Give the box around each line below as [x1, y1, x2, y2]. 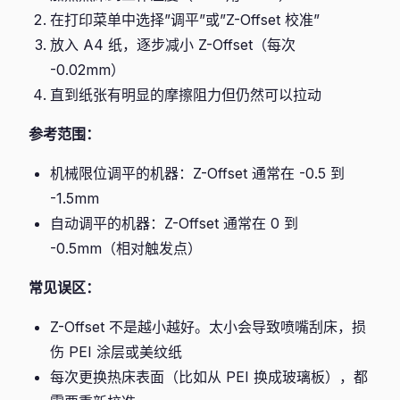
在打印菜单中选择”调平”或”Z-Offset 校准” [50, 11, 320, 29]
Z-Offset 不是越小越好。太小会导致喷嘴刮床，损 [50, 318, 366, 336]
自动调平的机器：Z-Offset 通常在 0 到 [50, 214, 298, 232]
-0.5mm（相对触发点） [50, 239, 202, 257]
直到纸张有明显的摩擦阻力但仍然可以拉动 [50, 86, 321, 104]
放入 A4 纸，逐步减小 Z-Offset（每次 [50, 36, 296, 54]
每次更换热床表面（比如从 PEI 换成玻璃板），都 [50, 368, 368, 386]
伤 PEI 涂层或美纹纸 [50, 343, 182, 361]
